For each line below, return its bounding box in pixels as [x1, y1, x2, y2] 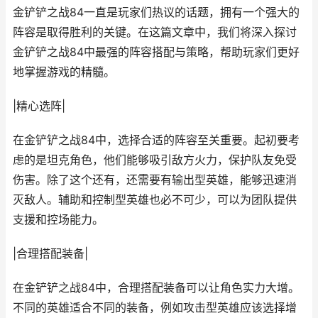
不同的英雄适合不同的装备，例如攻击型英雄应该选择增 [13, 301, 297, 314]
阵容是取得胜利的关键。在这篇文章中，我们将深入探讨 [13, 26, 297, 39]
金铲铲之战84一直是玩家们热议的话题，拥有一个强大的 [13, 6, 300, 19]
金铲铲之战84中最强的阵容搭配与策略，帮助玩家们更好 [13, 45, 300, 59]
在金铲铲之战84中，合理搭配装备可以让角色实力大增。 [13, 281, 300, 295]
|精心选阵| [13, 99, 65, 113]
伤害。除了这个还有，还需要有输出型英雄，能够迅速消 [13, 173, 297, 187]
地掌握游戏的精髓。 [13, 65, 115, 79]
